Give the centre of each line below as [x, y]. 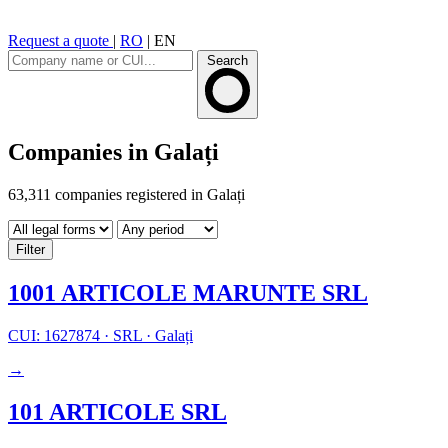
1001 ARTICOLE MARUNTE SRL [188, 292]
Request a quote [60, 40]
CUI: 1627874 [56, 335]
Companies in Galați [113, 151]
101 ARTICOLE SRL [117, 411]
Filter [30, 249]
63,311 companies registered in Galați [126, 194]
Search [227, 60]
